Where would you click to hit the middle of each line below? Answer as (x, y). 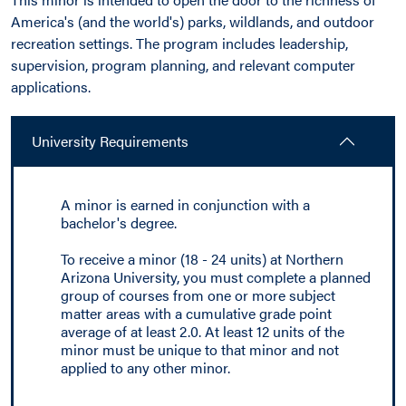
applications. (51, 87)
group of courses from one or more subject (198, 295)
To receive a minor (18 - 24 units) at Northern (202, 259)
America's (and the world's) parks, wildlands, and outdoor (193, 21)
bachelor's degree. (119, 222)
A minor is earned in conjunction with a (185, 204)
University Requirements (110, 141)
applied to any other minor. (145, 367)
